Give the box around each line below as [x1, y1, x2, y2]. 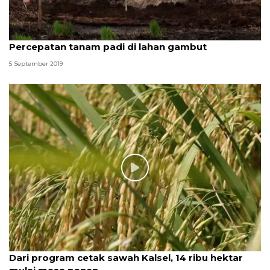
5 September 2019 [9, 59, 63, 67]
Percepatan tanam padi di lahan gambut [9, 40, 207, 52]
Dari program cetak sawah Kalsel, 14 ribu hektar [9, 252, 243, 264]
